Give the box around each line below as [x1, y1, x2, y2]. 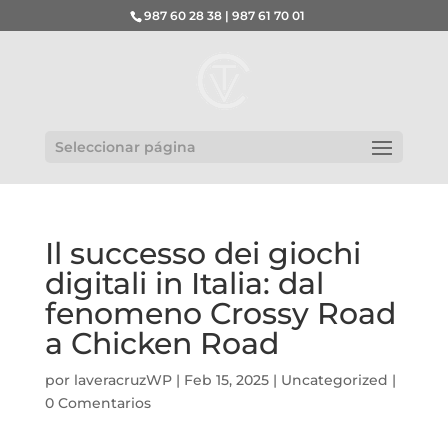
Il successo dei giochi [44, 235, 361, 272]
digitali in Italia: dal [44, 265, 324, 302]
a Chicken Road [44, 325, 279, 362]
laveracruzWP [73, 371, 172, 389]
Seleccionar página [54, 138, 196, 156]
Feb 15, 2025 [183, 371, 269, 389]
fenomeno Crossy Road [44, 295, 396, 332]
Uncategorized [280, 371, 388, 389]
